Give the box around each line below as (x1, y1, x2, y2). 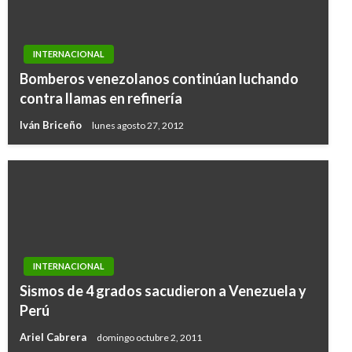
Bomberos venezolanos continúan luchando (20, 70, 299, 88)
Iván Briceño (20, 119, 84, 132)
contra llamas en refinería (20, 90, 182, 108)
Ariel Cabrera (20, 331, 89, 344)
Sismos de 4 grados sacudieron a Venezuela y (20, 282, 306, 300)
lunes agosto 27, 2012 (92, 119, 184, 131)
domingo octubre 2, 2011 (97, 331, 202, 343)
